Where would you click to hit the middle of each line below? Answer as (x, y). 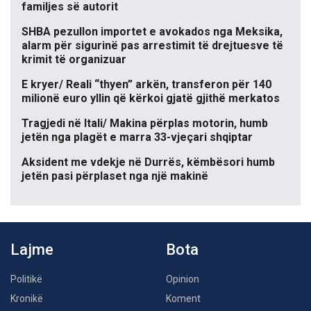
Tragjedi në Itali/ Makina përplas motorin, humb (145, 124)
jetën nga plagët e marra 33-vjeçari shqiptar (137, 137)
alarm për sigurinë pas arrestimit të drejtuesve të (152, 46)
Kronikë (27, 299)
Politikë (26, 279)
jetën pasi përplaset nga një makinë (115, 176)
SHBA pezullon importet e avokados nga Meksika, (152, 32)
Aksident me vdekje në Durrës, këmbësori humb (148, 162)
